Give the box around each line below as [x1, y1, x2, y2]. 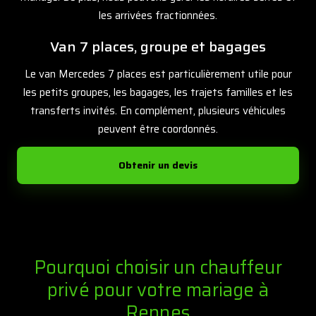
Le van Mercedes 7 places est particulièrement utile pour [24, 65, 292, 83]
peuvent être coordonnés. [98, 120, 218, 138]
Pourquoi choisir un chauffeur [34, 252, 282, 281]
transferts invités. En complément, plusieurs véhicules [30, 102, 286, 119]
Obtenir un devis [119, 157, 197, 173]
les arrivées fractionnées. [99, 6, 217, 24]
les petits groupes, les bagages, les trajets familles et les [23, 83, 293, 101]
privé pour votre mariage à [47, 274, 269, 304]
